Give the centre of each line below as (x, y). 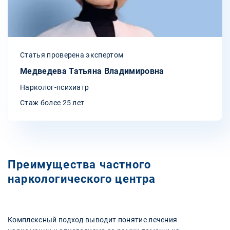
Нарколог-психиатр (55, 87)
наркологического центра (82, 179)
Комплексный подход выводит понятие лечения (93, 219)
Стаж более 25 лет (52, 102)
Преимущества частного (80, 164)
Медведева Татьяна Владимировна (92, 71)
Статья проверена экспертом (72, 55)
